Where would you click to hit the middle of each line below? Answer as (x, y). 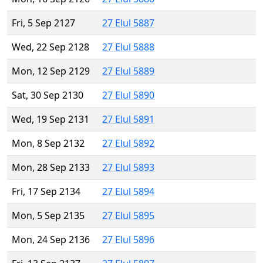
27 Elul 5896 (128, 240)
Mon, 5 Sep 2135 (48, 216)
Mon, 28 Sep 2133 (51, 168)
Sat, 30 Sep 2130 (48, 95)
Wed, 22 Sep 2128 (50, 47)
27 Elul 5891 (128, 119)
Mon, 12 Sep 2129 (51, 71)
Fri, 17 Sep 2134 (46, 192)
